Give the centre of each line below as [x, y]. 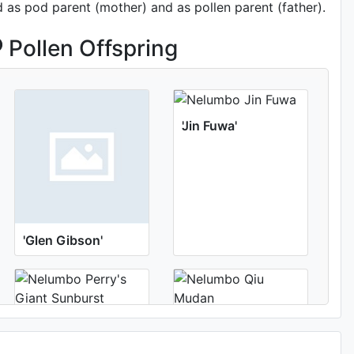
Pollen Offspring [90, 48]
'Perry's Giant [63, 324]
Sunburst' [51, 343]
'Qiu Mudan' [217, 324]
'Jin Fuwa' [209, 126]
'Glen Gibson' [63, 240]
